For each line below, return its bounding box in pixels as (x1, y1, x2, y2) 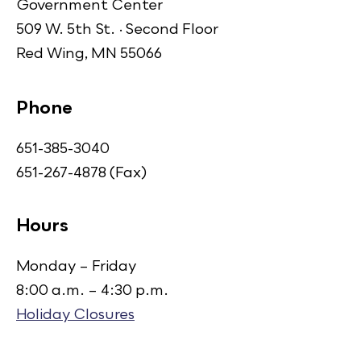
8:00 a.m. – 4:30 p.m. (16, 280, 168, 299)
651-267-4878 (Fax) (16, 163, 147, 181)
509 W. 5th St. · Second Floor (16, 19, 218, 38)
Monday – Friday (16, 256, 136, 275)
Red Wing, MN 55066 (16, 44, 162, 62)
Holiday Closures (16, 305, 135, 323)
